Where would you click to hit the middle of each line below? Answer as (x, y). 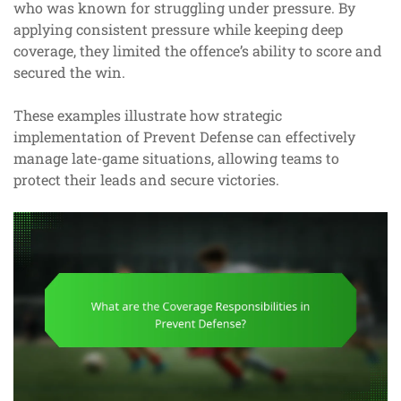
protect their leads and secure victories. (146, 179)
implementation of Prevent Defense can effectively (184, 136)
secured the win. (69, 72)
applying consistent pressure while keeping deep (178, 29)
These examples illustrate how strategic (148, 115)
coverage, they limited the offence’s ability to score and (198, 50)
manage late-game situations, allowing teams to (176, 158)
